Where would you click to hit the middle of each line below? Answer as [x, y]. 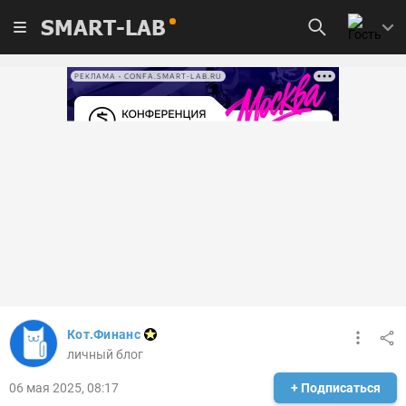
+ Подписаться [335, 388]
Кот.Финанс [104, 334]
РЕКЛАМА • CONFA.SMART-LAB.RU [148, 76]
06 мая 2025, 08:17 [64, 388]
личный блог [105, 354]
